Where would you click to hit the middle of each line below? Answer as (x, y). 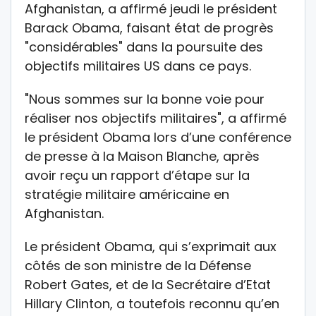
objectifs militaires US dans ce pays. (138, 66)
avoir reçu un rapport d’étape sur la (137, 175)
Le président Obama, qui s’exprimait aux (151, 246)
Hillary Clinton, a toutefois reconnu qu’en (152, 303)
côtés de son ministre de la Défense (138, 265)
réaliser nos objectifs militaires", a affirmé (156, 118)
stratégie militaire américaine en (127, 194)
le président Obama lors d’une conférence (158, 137)
